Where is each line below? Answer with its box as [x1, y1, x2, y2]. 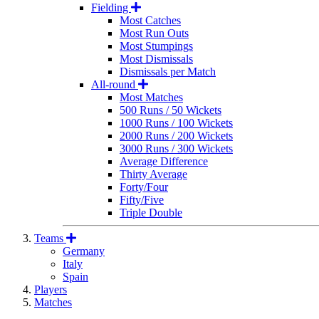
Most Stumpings [120, 40, 193, 53]
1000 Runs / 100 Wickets [120, 117, 233, 130]
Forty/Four [120, 181, 168, 194]
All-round [91, 78, 138, 91]
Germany [63, 245, 105, 258]
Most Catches [120, 14, 181, 27]
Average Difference [120, 155, 208, 168]
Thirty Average [120, 168, 187, 181]
